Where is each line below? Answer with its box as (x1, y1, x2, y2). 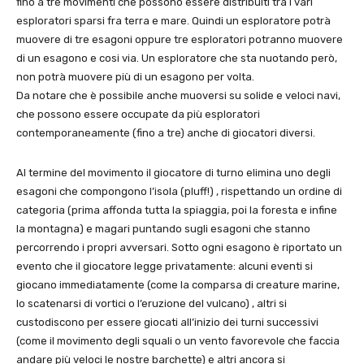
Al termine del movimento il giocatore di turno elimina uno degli (16, 167, 331, 180)
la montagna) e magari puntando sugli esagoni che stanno (16, 223, 310, 236)
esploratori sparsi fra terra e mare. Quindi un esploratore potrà (16, 15, 331, 28)
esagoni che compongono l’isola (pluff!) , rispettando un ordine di (16, 185, 342, 198)
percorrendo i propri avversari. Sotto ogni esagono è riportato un (16, 241, 342, 254)
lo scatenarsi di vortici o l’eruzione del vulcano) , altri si (16, 297, 287, 310)
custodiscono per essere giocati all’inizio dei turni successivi (16, 316, 318, 329)
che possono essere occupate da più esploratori (16, 108, 260, 121)
